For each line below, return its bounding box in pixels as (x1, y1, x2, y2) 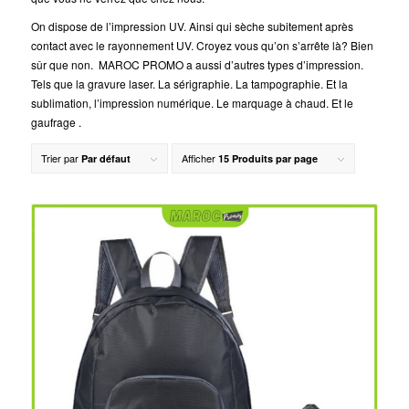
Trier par (40, 151, 81, 166)
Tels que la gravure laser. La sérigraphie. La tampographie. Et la (30, 76, 348, 92)
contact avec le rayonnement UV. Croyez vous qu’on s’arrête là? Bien (30, 37, 373, 54)
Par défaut (80, 152, 131, 166)
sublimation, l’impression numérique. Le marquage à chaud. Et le (30, 95, 353, 111)
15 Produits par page (217, 152, 318, 166)
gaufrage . (30, 114, 81, 131)
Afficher (181, 151, 218, 166)
